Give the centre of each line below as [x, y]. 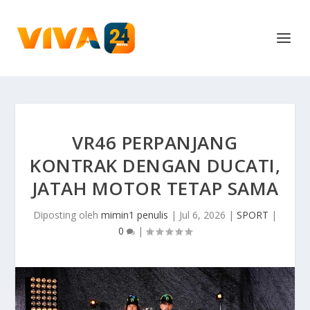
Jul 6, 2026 [202, 215]
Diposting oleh [67, 215]
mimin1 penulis [135, 215]
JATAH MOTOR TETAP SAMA [155, 188]
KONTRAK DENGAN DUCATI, [155, 165]
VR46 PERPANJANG [155, 143]
